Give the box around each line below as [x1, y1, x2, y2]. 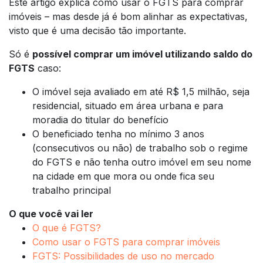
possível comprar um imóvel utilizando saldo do [32, 48, 252, 60]
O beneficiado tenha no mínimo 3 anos [32, 127, 204, 140]
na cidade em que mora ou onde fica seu [32, 170, 214, 182]
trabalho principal [32, 184, 111, 196]
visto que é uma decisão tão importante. [9, 24, 189, 36]
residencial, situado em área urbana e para [32, 99, 223, 112]
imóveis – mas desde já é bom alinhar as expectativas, [9, 10, 248, 22]
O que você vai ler [9, 207, 93, 220]
